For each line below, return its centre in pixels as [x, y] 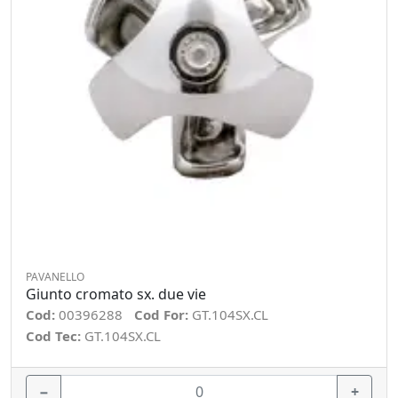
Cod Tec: [55, 336]
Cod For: [163, 314]
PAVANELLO [55, 277]
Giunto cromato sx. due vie [116, 294]
